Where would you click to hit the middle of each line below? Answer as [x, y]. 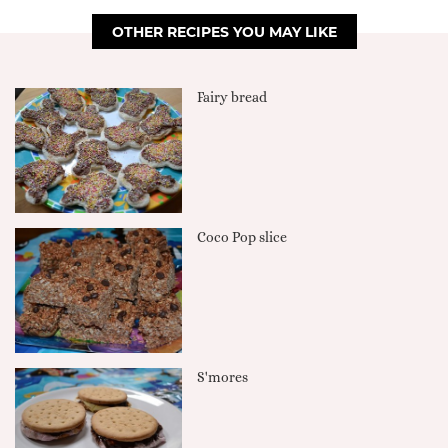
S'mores [223, 377]
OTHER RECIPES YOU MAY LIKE [224, 31]
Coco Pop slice [242, 236]
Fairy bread [232, 96]
